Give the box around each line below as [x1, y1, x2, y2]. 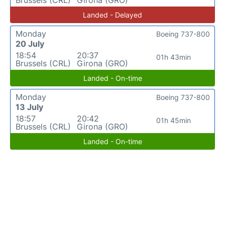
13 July [16, 102, 43, 112]
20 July [16, 39, 44, 49]
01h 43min [156, 53, 191, 61]
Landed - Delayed [83, 11, 142, 19]
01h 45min [156, 116, 191, 125]
